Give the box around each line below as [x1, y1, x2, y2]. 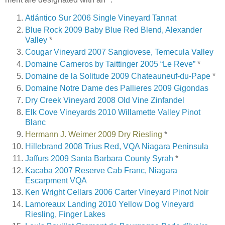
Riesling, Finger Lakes [25, 210, 105, 219]
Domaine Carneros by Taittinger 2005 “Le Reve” [25, 59, 195, 68]
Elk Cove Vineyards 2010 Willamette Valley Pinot [25, 107, 200, 117]
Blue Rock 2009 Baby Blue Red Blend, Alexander [25, 25, 202, 34]
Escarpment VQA [25, 176, 87, 185]
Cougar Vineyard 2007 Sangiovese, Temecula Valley [25, 47, 213, 56]
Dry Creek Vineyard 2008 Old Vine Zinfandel [25, 95, 184, 104]
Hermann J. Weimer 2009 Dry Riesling [25, 130, 162, 139]
